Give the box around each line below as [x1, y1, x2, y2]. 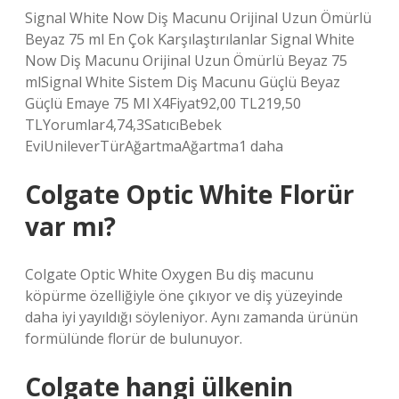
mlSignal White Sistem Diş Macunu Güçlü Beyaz [25, 72, 340, 92]
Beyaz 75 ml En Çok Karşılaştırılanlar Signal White [25, 29, 354, 49]
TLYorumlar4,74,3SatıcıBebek [25, 115, 222, 134]
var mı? [25, 209, 116, 243]
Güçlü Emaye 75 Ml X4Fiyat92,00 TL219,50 [25, 94, 301, 113]
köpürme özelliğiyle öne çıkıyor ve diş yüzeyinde [25, 286, 343, 305]
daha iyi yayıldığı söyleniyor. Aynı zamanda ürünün [25, 307, 358, 327]
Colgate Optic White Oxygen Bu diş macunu [25, 265, 313, 284]
